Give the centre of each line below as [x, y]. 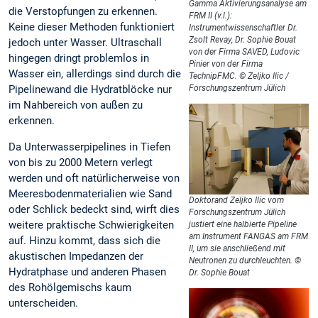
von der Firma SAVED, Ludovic [245, 52]
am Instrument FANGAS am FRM [249, 237]
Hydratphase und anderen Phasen [87, 272]
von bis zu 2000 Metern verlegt [81, 163]
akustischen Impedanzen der [76, 257]
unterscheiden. [43, 303]
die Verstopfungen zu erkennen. [83, 12]
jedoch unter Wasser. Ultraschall [85, 43]
